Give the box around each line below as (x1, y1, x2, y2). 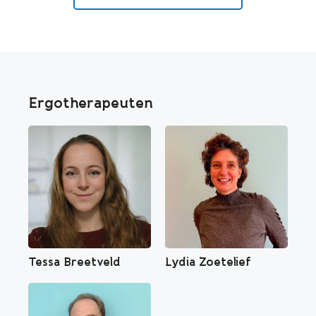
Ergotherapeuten (28, 94, 153, 111)
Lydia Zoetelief (165, 255, 250, 269)
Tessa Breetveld (28, 255, 121, 269)
